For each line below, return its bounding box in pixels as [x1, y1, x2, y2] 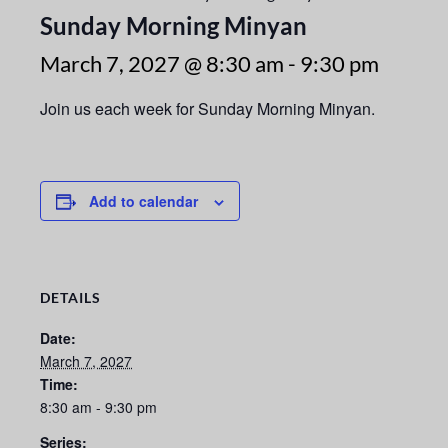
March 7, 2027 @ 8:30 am [40, 50, 284, 78]
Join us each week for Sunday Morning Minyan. [40, 97, 375, 121]
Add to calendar [89, 191, 198, 212]
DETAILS [40, 289, 101, 307]
